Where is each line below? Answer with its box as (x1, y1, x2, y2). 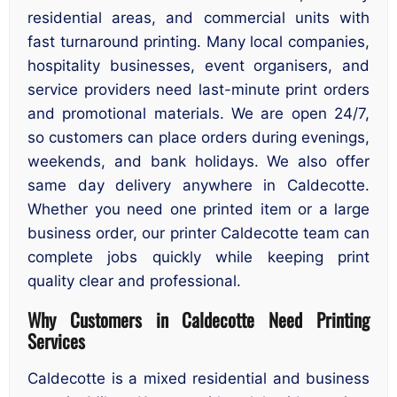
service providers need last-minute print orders (27, 81, 370, 99)
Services (27, 326, 85, 354)
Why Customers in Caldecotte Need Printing (27, 305, 370, 333)
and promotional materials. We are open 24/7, (27, 105, 370, 123)
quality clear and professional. (27, 272, 241, 291)
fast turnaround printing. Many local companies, (27, 33, 370, 51)
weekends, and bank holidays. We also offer (27, 152, 370, 171)
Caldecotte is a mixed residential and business (27, 370, 370, 388)
